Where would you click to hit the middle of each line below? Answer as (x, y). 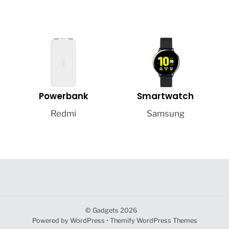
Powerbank (63, 96)
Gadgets (106, 211)
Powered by (51, 221)
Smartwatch (166, 96)
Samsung (165, 114)
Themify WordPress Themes (153, 221)
